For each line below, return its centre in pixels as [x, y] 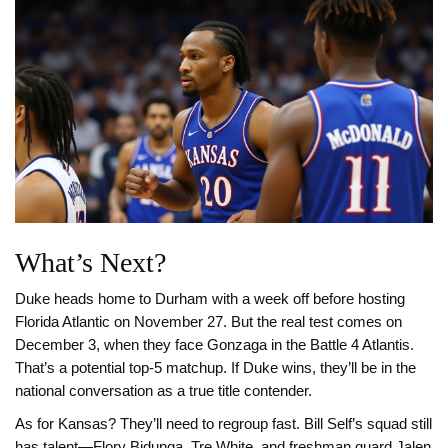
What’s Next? [90, 263]
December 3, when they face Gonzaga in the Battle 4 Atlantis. [214, 345]
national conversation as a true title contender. [163, 391]
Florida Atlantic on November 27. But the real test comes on [208, 322]
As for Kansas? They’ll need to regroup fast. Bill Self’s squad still [223, 424]
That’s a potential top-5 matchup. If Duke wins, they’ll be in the [215, 368]
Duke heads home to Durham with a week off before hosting [210, 299]
